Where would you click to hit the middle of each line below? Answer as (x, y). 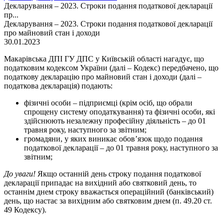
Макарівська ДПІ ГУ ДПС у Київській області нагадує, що (104, 59)
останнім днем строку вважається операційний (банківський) (109, 192)
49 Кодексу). (25, 210)
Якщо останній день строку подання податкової (118, 174)
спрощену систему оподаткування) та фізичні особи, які (119, 112)
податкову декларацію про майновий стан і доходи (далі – (103, 77)
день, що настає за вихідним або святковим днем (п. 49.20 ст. (108, 201)
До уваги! (20, 174)
